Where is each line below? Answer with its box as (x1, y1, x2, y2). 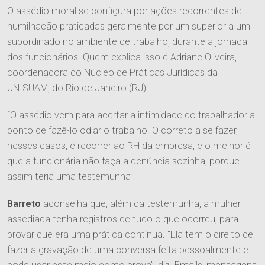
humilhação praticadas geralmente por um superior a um (7, 21, 250, 33)
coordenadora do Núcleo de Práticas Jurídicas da (7, 67, 218, 79)
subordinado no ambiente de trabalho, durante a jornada (7, 36, 247, 48)
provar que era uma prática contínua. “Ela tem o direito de (7, 229, 253, 241)
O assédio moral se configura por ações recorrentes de (7, 5, 242, 17)
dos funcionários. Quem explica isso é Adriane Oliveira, (7, 51, 237, 63)
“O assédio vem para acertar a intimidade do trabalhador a (7, 109, 255, 121)
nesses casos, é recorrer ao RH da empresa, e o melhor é (7, 140, 251, 152)
